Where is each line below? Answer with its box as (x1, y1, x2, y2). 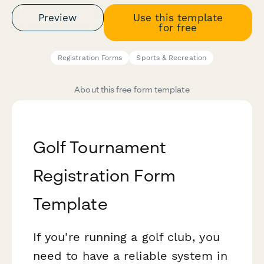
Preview (38, 11, 77, 24)
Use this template (133, 11, 223, 24)
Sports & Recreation (136, 54, 206, 62)
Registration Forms (58, 54, 123, 62)
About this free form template (74, 84, 190, 95)
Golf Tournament (33, 137, 167, 157)
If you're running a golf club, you (33, 230, 220, 245)
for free (159, 21, 197, 34)
